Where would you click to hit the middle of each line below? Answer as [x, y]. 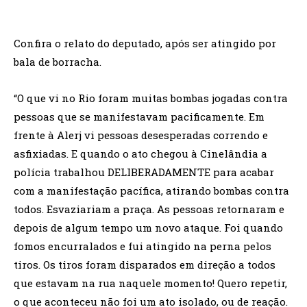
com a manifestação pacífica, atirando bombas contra [151, 191]
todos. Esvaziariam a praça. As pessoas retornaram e [149, 209]
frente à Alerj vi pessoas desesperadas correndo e [141, 135]
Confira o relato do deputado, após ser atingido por [145, 43]
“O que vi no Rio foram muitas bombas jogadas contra [151, 98]
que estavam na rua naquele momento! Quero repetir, [150, 283]
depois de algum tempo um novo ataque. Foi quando [148, 228]
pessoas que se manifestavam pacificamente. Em [139, 116]
